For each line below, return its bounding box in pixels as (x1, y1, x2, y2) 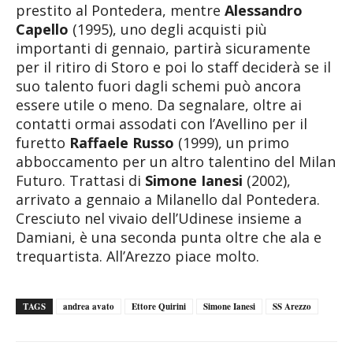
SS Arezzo (273, 299, 311, 313)
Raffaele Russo (69, 132, 174, 152)
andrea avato (63, 299, 114, 313)
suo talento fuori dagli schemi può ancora (16, 76, 301, 95)
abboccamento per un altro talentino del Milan (16, 151, 336, 171)
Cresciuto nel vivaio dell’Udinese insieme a (16, 208, 302, 228)
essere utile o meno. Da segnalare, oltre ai (16, 95, 302, 114)
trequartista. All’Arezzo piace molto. (16, 246, 259, 266)
